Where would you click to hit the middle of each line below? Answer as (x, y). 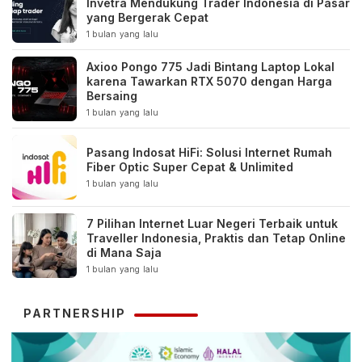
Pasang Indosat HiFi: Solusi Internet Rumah (209, 153)
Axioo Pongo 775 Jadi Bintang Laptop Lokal (210, 67)
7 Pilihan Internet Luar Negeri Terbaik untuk (212, 224)
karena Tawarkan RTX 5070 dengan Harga (209, 82)
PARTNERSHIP (75, 314)
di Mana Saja (124, 253)
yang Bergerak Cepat (147, 18)
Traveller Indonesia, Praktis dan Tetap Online (216, 238)
